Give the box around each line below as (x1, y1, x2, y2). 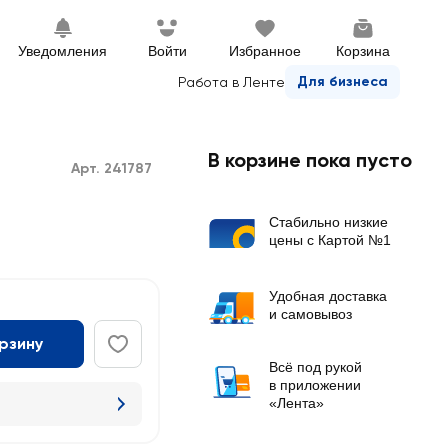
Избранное (229, 43, 301, 59)
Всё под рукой (269, 359, 362, 375)
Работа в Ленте (178, 74, 285, 90)
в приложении (269, 377, 361, 393)
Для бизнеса (297, 73, 388, 90)
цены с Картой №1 (269, 232, 391, 248)
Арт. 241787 (71, 160, 152, 177)
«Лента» (269, 395, 324, 411)
